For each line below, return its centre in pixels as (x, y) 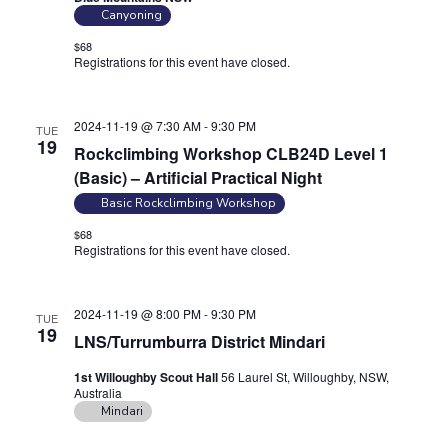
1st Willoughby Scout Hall (147, 377)
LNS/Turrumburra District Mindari (199, 342)
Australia (97, 393)
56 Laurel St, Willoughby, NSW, (304, 377)
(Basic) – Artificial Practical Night (197, 178)
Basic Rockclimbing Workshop (188, 203)
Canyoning (131, 15)
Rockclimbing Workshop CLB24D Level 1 (230, 154)
